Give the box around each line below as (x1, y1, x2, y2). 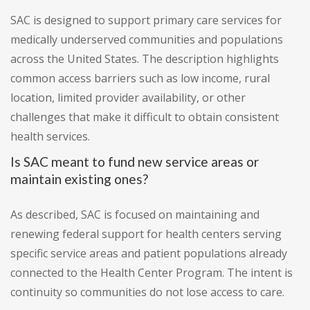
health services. (10, 129, 90, 145)
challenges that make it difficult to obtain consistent (10, 109, 279, 125)
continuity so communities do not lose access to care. (10, 284, 284, 300)
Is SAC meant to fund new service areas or (10, 154, 259, 170)
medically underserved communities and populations (10, 32, 283, 48)
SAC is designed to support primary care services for (10, 12, 282, 28)
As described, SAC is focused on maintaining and (10, 207, 259, 223)
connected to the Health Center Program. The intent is (10, 265, 293, 281)
